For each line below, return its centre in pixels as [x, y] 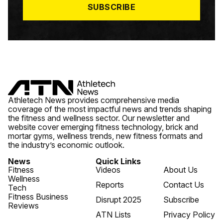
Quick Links [118, 161]
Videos [108, 169]
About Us [180, 169]
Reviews [23, 205]
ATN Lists [113, 214]
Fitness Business [38, 196]
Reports [110, 184]
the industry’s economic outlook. [66, 145]
